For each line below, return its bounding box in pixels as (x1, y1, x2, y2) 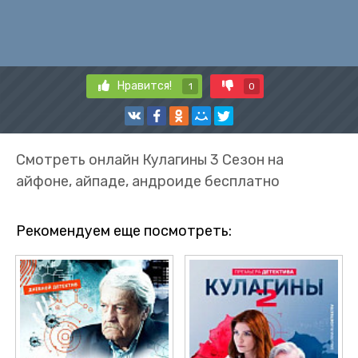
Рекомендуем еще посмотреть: (16, 222, 232, 240)
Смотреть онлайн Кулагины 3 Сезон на (16, 151, 284, 169)
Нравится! (117, 79, 174, 93)
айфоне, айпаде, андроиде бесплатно (16, 173, 280, 190)
